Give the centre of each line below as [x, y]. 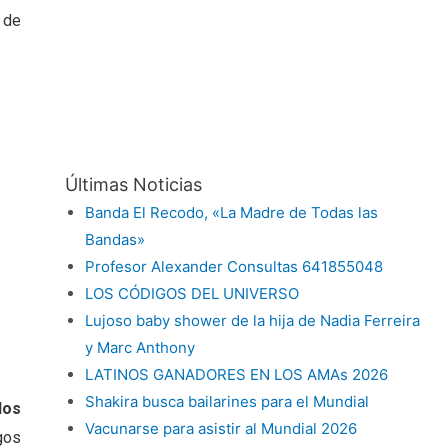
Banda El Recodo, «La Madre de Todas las [231, 213]
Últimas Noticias [133, 185]
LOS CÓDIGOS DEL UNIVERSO [191, 294]
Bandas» [114, 240]
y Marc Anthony [139, 348]
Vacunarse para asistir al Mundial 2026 [220, 429]
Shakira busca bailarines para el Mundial [226, 402]
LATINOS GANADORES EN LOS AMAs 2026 [236, 375]
